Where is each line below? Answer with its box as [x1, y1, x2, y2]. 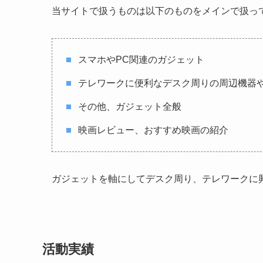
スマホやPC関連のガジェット [78, 55, 204, 65]
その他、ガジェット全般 [78, 102, 181, 112]
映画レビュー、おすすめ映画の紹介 [78, 125, 228, 136]
